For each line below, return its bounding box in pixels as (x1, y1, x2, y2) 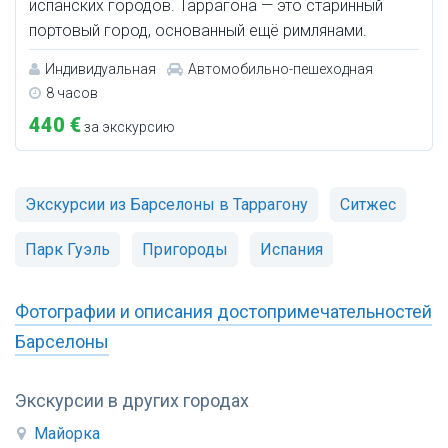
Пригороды (142, 240, 228, 260)
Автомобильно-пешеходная (188, 61, 373, 78)
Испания (260, 240, 323, 260)
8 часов (46, 85, 98, 102)
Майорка (34, 424, 100, 444)
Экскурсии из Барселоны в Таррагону (25, 195, 308, 215)
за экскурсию (81, 119, 175, 136)
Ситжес (340, 195, 396, 215)
